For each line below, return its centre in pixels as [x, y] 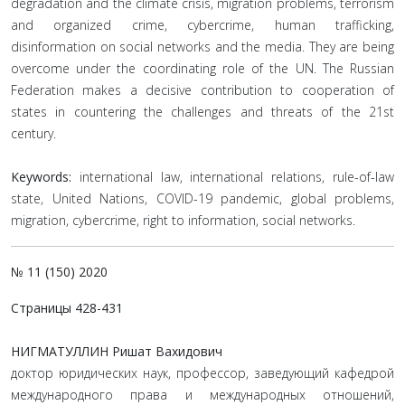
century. [33, 133]
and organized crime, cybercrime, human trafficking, [202, 25]
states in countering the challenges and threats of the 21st [202, 112]
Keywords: [45, 177]
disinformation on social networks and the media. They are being [202, 47]
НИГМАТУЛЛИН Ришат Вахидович [117, 351]
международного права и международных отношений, [202, 395]
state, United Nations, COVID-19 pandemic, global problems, [202, 198]
